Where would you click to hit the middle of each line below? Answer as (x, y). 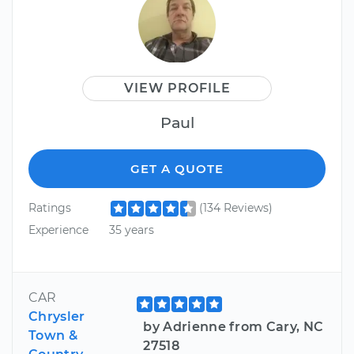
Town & (53, 335)
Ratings (50, 208)
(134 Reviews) (235, 208)
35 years (131, 230)
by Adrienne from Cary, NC (233, 326)
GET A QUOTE (177, 169)
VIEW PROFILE (177, 88)
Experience (58, 230)
